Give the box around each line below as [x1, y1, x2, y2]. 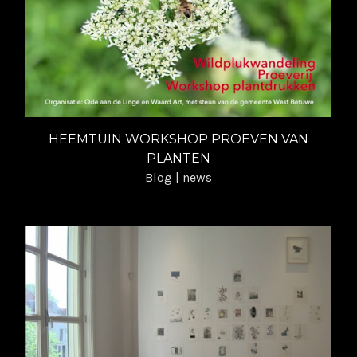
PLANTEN [147, 150, 210, 166]
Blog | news [145, 169, 212, 185]
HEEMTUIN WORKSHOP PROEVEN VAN [49, 131, 308, 147]
